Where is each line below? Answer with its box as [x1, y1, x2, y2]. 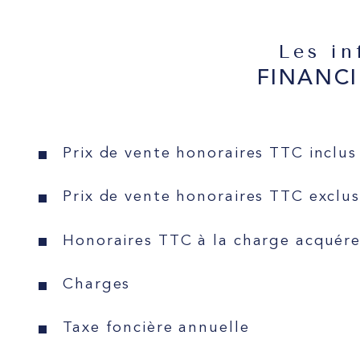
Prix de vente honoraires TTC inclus [63, 146, 357, 162]
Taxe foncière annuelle [63, 321, 250, 337]
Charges [63, 276, 131, 292]
